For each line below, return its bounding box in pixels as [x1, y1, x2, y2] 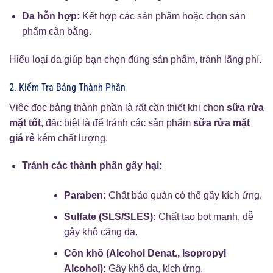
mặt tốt [9, 117, 41, 128]
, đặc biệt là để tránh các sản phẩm [41, 117, 193, 128]
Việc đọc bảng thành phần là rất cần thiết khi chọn [9, 102, 227, 113]
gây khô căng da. [63, 227, 138, 238]
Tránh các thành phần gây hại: [21, 160, 162, 171]
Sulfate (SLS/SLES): [63, 211, 156, 222]
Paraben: [63, 190, 106, 201]
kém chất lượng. [35, 132, 108, 143]
